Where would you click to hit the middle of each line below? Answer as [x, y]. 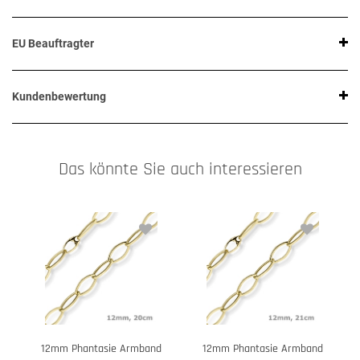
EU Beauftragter [53, 44]
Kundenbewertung [59, 97]
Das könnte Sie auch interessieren [180, 170]
